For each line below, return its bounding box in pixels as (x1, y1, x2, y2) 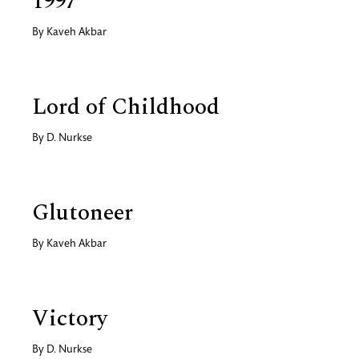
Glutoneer (32, 195, 133, 230)
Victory (32, 301, 107, 336)
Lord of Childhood (32, 89, 220, 124)
